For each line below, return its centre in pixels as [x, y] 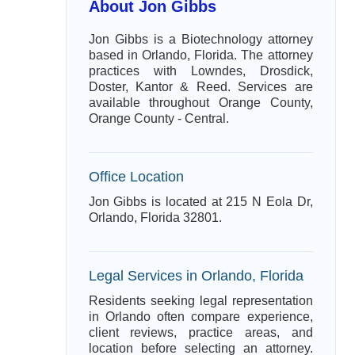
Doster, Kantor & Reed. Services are [200, 87]
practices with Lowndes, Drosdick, [200, 71]
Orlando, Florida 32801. [155, 218]
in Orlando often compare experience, [200, 317]
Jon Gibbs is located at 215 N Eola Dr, [200, 202]
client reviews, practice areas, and [200, 332]
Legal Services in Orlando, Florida [196, 275]
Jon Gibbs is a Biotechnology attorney [200, 39]
